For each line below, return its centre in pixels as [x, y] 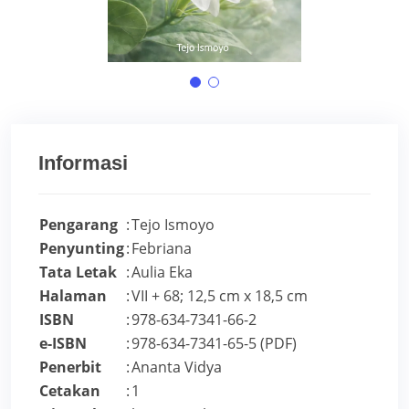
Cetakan [70, 391]
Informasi [83, 163]
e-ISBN [63, 344]
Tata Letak [78, 273]
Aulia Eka [162, 273]
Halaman [73, 296]
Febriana [162, 249]
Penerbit [70, 367]
